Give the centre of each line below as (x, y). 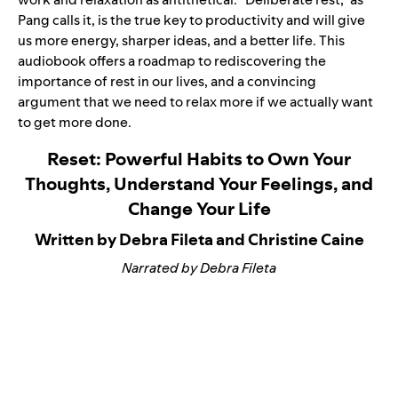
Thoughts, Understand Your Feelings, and (199, 184)
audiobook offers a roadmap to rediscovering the (172, 61)
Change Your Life (199, 209)
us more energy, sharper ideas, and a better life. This (181, 40)
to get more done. (75, 122)
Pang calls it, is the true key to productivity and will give (191, 20)
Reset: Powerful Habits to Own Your (199, 159)
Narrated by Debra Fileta (199, 268)
